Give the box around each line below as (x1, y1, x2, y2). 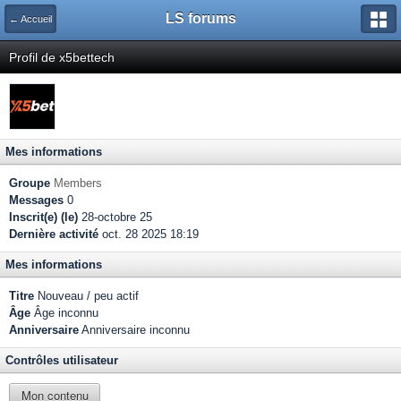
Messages (9, 193, 64, 207)
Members (54, 176, 102, 190)
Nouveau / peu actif (34, 289, 139, 303)
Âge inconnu (30, 306, 98, 320)
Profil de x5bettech (9, 50, 115, 64)
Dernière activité (9, 227, 98, 241)
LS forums (165, 11, 236, 26)
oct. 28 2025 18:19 (98, 227, 199, 241)
